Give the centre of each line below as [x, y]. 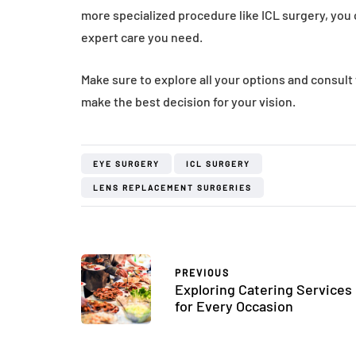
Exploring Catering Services [263, 289]
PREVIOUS [202, 272]
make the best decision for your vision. [188, 102]
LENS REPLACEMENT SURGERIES [172, 188]
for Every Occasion [234, 306]
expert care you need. [142, 37]
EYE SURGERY [126, 164]
